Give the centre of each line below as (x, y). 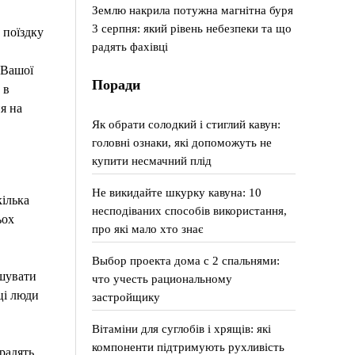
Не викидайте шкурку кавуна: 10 (177, 192)
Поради (116, 85)
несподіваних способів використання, (190, 210)
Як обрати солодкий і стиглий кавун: (187, 124)
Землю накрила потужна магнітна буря (193, 10)
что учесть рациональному (162, 279)
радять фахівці (130, 46)
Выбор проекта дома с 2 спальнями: (186, 260)
